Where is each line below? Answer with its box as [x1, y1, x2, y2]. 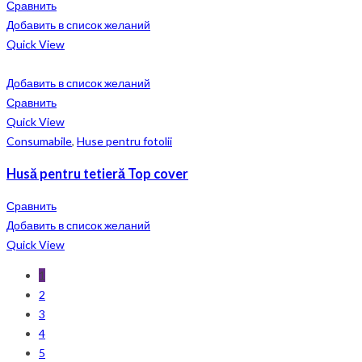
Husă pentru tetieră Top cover [6, 166, 188, 182]
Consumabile [6, 133, 72, 148]
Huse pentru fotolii [77, 133, 172, 148]
